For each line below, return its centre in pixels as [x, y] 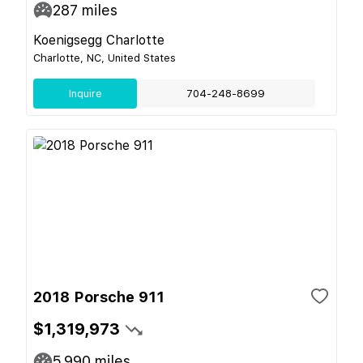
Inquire [85, 93]
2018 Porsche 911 [99, 297]
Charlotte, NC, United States [105, 58]
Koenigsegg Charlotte [99, 40]
